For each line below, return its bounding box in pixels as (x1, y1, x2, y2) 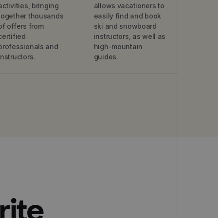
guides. (93, 53, 118, 61)
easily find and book (93, 12, 162, 20)
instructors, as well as (93, 32, 166, 40)
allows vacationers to (93, 1, 164, 10)
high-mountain (93, 42, 143, 51)
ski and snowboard (93, 22, 157, 30)
